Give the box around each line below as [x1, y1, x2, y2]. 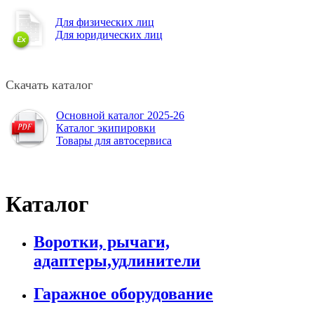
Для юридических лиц [55, 28, 163, 41]
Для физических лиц [55, 15, 154, 28]
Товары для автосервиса [56, 134, 172, 146]
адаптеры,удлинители [34, 251, 200, 270]
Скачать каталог [6, 77, 93, 92]
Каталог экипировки [56, 121, 156, 134]
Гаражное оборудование [34, 284, 213, 303]
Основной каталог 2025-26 [56, 109, 184, 121]
